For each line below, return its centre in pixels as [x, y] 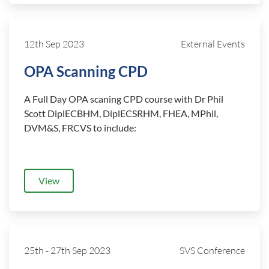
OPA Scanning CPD [86, 71]
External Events [213, 44]
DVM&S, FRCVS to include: [80, 128]
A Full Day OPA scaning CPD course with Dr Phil [124, 99]
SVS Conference [212, 250]
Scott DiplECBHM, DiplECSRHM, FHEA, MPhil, [121, 113]
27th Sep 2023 [80, 250]
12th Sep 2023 [54, 44]
